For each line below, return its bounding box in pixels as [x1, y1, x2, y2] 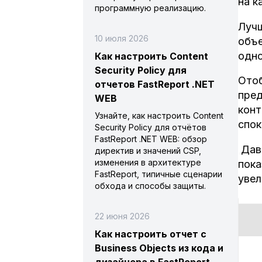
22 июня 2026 [95, 211, 150, 221]
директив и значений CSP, [95, 146, 201, 156]
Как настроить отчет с [95, 228, 206, 240]
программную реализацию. [95, 3, 206, 13]
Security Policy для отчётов [95, 122, 206, 132]
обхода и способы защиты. [95, 181, 206, 191]
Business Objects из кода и [95, 242, 223, 254]
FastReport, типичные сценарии [95, 169, 222, 179]
